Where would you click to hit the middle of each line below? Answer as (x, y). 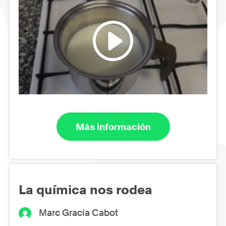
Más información (113, 127)
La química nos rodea (86, 190)
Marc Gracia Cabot (79, 213)
